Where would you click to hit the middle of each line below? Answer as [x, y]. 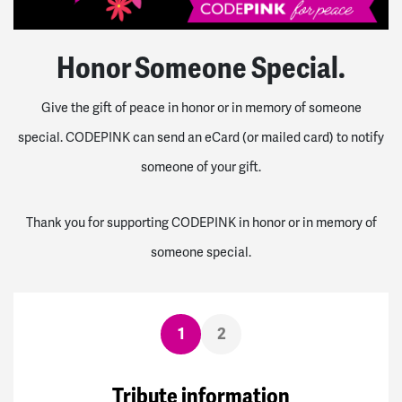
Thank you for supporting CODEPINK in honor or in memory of [201, 222]
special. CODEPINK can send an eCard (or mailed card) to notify [201, 137]
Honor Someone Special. [201, 68]
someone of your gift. [201, 166]
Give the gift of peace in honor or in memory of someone [201, 107]
